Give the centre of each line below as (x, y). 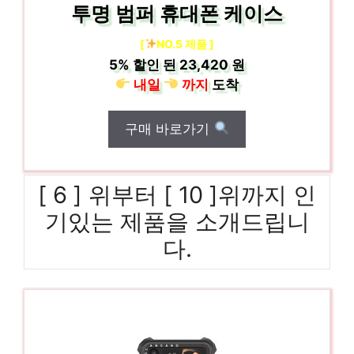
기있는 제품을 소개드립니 (177, 221)
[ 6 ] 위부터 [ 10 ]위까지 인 (177, 194)
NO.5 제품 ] (186, 43)
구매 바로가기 (169, 128)
